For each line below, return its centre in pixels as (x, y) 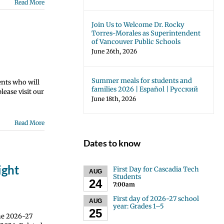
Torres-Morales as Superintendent (146, 33)
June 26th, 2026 (114, 51)
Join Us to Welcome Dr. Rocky (138, 25)
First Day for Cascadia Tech (156, 169)
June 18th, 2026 (114, 99)
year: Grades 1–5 (138, 206)
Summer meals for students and (142, 81)
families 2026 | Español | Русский (145, 89)
